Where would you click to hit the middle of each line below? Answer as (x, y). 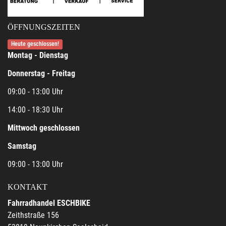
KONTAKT (27, 187)
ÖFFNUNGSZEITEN (44, 27)
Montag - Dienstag (38, 55)
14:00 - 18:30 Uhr (35, 110)
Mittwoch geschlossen (44, 128)
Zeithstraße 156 (33, 215)
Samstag (22, 146)
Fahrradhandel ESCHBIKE (49, 203)
